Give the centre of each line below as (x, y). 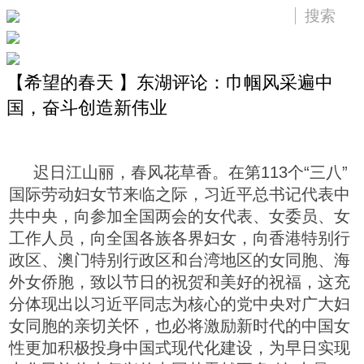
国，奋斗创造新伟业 (87, 108)
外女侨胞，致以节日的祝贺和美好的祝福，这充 (180, 282)
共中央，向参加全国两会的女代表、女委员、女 (180, 216)
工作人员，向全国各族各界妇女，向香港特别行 (180, 238)
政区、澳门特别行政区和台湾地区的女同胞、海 (180, 260)
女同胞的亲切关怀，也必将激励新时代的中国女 (180, 326)
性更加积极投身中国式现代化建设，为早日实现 (180, 348)
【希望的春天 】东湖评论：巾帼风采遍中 (170, 82)
